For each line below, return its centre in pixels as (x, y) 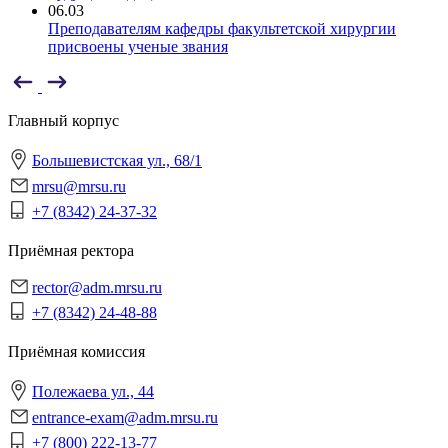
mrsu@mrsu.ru (79, 186)
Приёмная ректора (71, 250)
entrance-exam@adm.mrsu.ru (125, 417)
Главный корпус (63, 120)
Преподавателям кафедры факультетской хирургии (222, 28)
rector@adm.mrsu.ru (97, 287)
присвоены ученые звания (138, 46)
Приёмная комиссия (76, 351)
